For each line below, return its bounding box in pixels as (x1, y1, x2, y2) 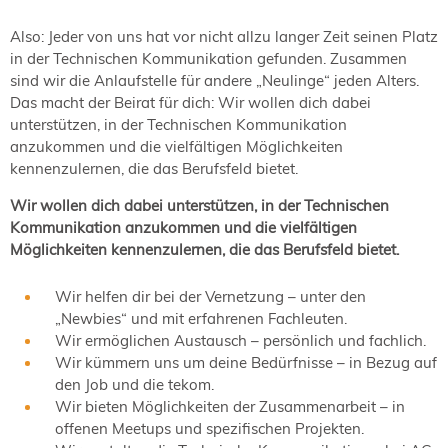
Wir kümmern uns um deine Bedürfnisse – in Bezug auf (55, 353, 437, 373)
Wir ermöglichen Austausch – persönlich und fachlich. (55, 331, 430, 351)
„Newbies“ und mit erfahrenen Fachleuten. (55, 309, 347, 329)
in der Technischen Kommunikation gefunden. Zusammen (10, 49, 407, 69)
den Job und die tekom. (55, 375, 214, 395)
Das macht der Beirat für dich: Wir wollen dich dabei (10, 93, 371, 113)
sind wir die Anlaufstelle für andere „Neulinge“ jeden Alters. (10, 71, 419, 91)
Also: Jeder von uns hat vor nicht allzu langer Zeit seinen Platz (10, 27, 438, 47)
